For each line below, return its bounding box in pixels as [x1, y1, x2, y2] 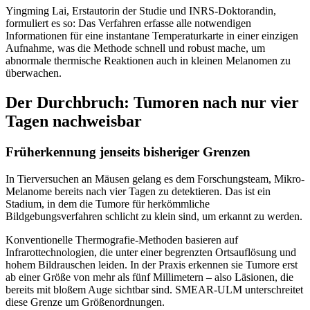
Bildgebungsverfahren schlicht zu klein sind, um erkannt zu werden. [6, 210, 302, 222]
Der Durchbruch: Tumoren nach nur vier [6, 93, 299, 111]
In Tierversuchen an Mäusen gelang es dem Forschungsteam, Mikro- [6, 172, 304, 185]
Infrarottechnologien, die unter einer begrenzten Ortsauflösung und [6, 246, 296, 258]
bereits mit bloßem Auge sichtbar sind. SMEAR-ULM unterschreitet [6, 283, 303, 295]
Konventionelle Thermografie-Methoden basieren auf [6, 233, 238, 246]
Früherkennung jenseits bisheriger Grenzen [6, 144, 250, 159]
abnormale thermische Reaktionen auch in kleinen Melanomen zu [6, 55, 291, 67]
